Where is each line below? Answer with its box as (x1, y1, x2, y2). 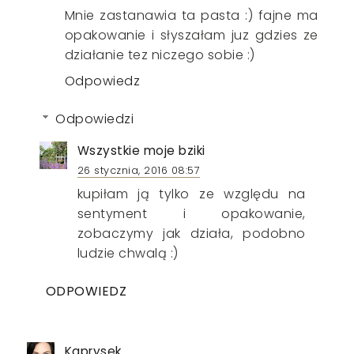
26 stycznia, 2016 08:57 (77, 164, 201, 178)
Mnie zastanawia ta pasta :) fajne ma (64, 6, 318, 25)
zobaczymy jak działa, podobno (77, 224, 306, 243)
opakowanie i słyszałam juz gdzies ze (64, 26, 318, 45)
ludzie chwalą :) (77, 244, 179, 263)
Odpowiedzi (55, 110, 134, 129)
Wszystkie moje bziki (77, 142, 205, 160)
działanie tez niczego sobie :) (64, 46, 255, 65)
